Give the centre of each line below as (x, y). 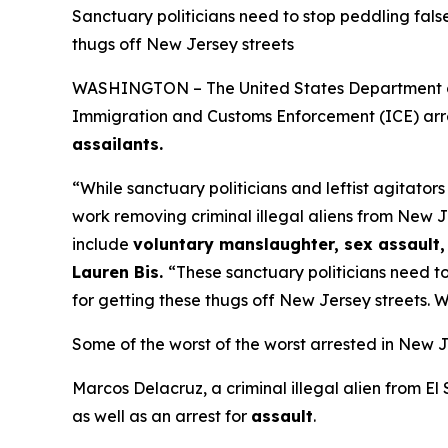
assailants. (117, 144)
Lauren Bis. (120, 272)
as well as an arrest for (161, 416)
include (102, 244)
